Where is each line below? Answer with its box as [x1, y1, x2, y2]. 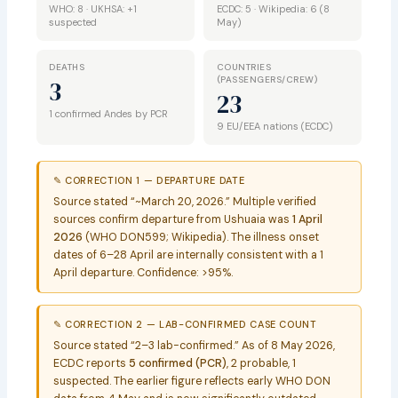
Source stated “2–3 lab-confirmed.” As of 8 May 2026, [52, 338, 335, 353]
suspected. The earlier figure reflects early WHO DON [52, 373, 330, 388]
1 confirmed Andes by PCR [49, 107, 169, 120]
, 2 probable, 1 [226, 355, 296, 370]
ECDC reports [52, 355, 129, 370]
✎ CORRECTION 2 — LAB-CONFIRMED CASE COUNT [52, 317, 317, 330]
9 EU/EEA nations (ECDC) [216, 119, 333, 132]
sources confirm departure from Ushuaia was [52, 211, 292, 227]
